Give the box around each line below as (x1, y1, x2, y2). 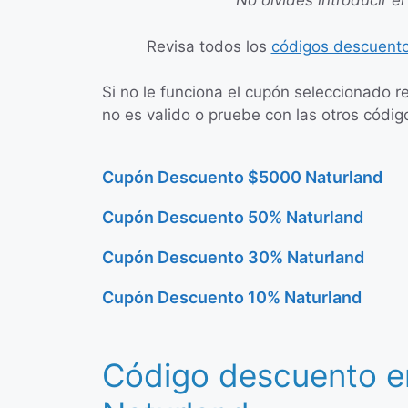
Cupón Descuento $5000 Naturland (102, 167, 382, 187)
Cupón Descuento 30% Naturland (102, 247, 364, 267)
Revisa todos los (146, 36, 271, 56)
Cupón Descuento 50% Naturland (102, 207, 363, 227)
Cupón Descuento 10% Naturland (102, 287, 362, 307)
